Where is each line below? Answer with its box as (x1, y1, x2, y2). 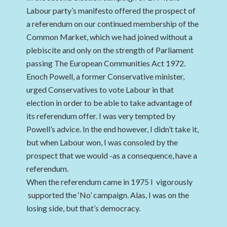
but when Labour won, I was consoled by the (26, 137, 178, 147)
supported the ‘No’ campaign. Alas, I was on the (26, 190, 190, 200)
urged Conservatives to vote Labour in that (26, 85, 174, 94)
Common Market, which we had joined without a (26, 32, 193, 42)
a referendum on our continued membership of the (26, 19, 199, 28)
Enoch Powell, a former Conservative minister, (26, 71, 185, 81)
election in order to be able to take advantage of (26, 98, 193, 107)
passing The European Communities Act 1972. (26, 58, 186, 68)
